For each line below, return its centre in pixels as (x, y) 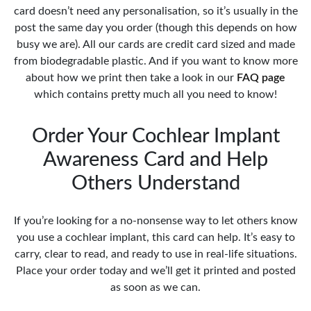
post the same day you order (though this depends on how (155, 27)
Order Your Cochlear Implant (155, 136)
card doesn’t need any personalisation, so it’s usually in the (155, 11)
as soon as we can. (155, 287)
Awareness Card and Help (155, 160)
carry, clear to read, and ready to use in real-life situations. (155, 254)
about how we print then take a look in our (131, 77)
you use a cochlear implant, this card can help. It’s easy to (155, 237)
